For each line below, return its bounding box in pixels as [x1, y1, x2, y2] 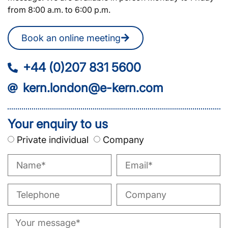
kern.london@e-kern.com [23, 80, 163, 95]
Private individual [17, 134, 89, 145]
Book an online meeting [21, 32, 121, 43]
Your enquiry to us [8, 116, 108, 131]
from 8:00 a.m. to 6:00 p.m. [8, 4, 110, 15]
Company [103, 134, 144, 145]
